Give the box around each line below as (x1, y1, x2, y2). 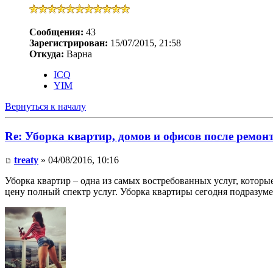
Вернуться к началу (5, 101, 86, 112)
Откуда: (29, 49, 64, 60)
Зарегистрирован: (29, 38, 108, 49)
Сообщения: (29, 27, 83, 38)
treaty (14, 154, 38, 165)
